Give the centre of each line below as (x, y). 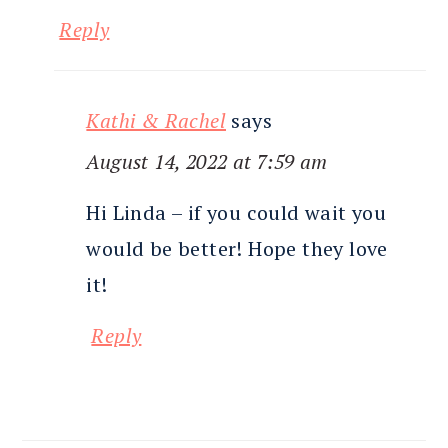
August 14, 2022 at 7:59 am (207, 162)
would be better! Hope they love (237, 249)
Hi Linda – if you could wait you (236, 213)
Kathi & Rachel (156, 121)
